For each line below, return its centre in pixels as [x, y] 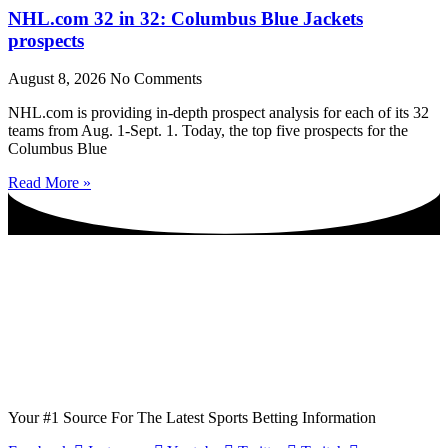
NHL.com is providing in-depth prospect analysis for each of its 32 [218, 113]
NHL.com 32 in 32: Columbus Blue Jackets [185, 18]
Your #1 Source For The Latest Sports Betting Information [192, 418]
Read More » [49, 183]
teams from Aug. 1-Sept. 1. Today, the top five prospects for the [208, 131]
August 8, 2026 [59, 79]
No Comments [156, 79]
